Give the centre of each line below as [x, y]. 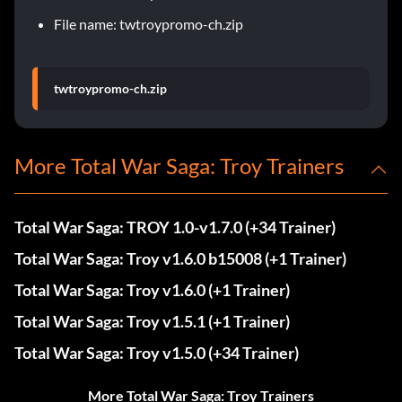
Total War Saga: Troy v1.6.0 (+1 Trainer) [152, 290]
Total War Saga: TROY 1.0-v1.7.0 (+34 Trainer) [175, 227]
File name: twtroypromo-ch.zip [149, 24]
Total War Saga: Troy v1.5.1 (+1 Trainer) [152, 322]
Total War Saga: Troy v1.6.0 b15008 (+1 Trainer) [180, 259]
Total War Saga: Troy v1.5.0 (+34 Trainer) [157, 353]
